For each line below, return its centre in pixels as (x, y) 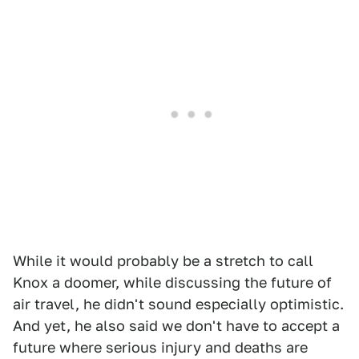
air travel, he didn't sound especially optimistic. (178, 305)
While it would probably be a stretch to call (163, 261)
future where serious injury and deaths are (160, 348)
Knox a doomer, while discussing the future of (172, 283)
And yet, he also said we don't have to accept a (176, 326)
